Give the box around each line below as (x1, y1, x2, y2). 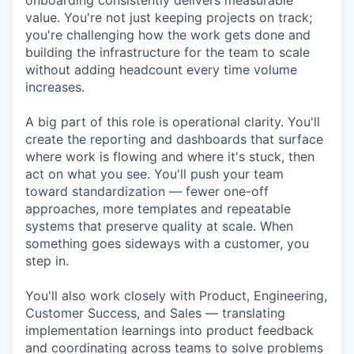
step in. (25, 253, 69, 269)
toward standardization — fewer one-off (25, 183, 269, 199)
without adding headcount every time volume (25, 62, 297, 77)
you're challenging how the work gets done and (25, 27, 311, 43)
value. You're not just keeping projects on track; (25, 9, 312, 25)
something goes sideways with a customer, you (25, 235, 309, 251)
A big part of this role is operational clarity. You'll (25, 114, 320, 130)
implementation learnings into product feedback (25, 322, 314, 338)
